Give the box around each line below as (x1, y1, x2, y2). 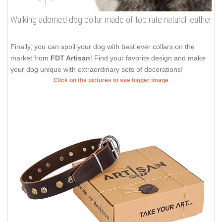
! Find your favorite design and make (90, 54, 205, 62)
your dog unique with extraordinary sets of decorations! (10, 65, 183, 73)
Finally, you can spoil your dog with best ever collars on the (10, 42, 195, 51)
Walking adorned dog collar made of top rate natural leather (10, 14, 212, 25)
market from (10, 54, 51, 62)
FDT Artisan (51, 54, 90, 62)
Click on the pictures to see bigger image (54, 76, 168, 84)
